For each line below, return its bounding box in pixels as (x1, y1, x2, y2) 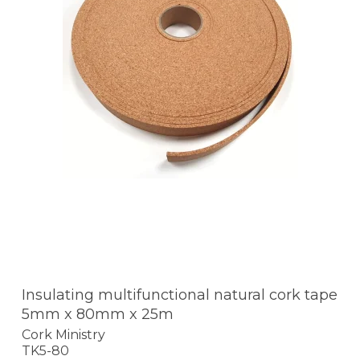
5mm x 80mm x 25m (22, 305, 174, 323)
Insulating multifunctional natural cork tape (22, 285, 337, 304)
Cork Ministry (22, 327, 105, 343)
